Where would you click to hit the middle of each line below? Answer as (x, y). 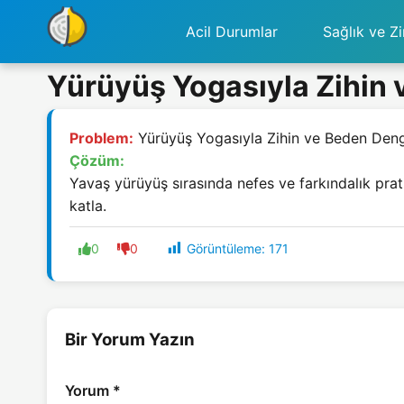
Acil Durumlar (231, 31)
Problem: (101, 138)
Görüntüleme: (226, 248)
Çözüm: (97, 161)
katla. (88, 206)
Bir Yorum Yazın (130, 340)
